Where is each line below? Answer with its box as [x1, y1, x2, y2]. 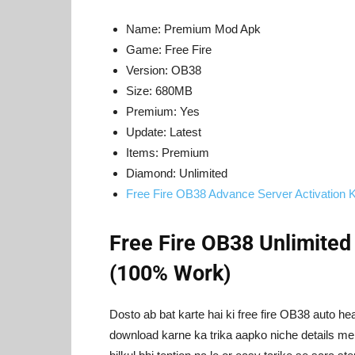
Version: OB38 [126, 63, 201, 77]
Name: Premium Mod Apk [126, 21, 261, 36]
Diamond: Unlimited [126, 166, 227, 180]
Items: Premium [126, 145, 209, 159]
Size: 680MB [126, 83, 193, 97]
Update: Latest [126, 124, 201, 139]
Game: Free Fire [126, 42, 212, 56]
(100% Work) [109, 260, 231, 286]
